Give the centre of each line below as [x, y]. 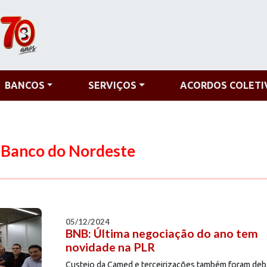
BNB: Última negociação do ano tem [162, 233]
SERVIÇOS [112, 85]
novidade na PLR [110, 247]
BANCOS [24, 85]
